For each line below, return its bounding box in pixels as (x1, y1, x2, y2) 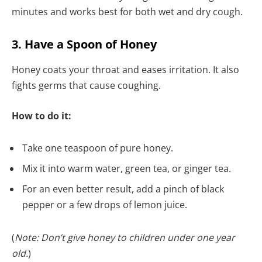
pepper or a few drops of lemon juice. (22, 198, 187, 212)
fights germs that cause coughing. (12, 78, 163, 92)
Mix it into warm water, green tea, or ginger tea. (22, 162, 233, 175)
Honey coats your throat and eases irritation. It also (12, 63, 239, 76)
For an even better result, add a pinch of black (22, 182, 224, 196)
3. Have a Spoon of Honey (12, 36, 157, 52)
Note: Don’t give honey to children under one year (15, 230, 235, 244)
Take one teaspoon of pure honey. (22, 142, 173, 155)
